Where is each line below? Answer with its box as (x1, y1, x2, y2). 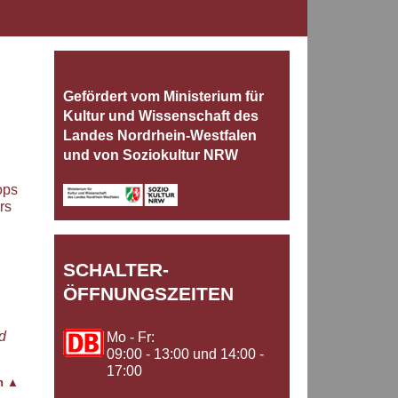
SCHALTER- (63, 259, 169, 281)
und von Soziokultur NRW (63, 147, 238, 163)
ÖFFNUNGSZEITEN (63, 283, 234, 305)
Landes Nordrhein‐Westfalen (63, 128, 257, 144)
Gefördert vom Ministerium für (63, 89, 264, 105)
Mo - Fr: (107, 330, 155, 346)
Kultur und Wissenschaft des (63, 108, 259, 124)
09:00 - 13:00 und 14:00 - (107, 346, 264, 362)
